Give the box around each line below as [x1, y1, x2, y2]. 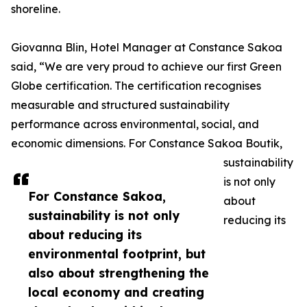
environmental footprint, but [28, 246, 206, 262]
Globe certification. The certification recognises [11, 79, 261, 93]
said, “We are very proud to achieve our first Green [11, 60, 282, 74]
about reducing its [28, 227, 142, 243]
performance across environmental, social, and [11, 117, 259, 132]
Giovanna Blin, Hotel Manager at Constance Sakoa [11, 40, 282, 55]
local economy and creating [28, 284, 204, 300]
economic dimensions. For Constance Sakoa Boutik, [11, 136, 282, 151]
